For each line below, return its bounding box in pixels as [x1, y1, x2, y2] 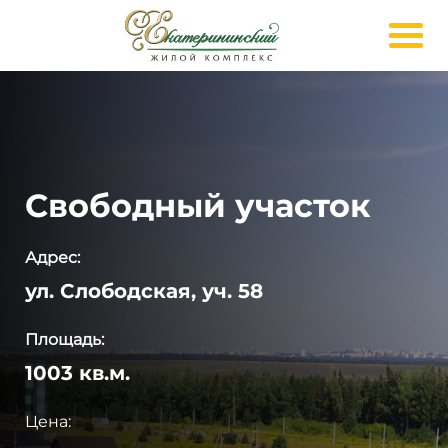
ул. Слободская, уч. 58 [25, 278, 263, 303]
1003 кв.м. [25, 360, 130, 385]
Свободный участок [25, 185, 371, 225]
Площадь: [25, 329, 104, 349]
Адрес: [25, 247, 80, 267]
